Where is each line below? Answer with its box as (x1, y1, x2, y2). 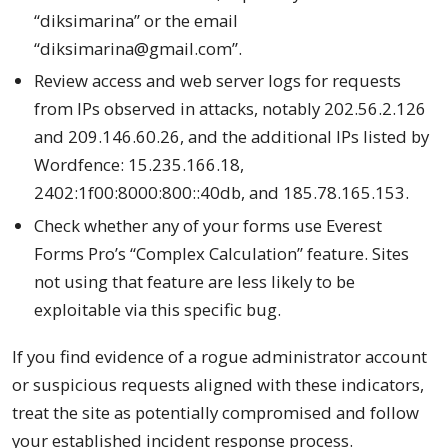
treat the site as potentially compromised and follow (12, 401, 419, 425)
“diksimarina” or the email (34, 8, 239, 32)
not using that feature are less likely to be (34, 270, 356, 294)
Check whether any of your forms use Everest (34, 214, 383, 238)
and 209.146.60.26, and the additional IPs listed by (34, 125, 430, 149)
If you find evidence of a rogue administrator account (12, 345, 427, 369)
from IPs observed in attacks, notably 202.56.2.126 (34, 97, 427, 121)
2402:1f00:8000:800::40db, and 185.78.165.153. (34, 181, 410, 205)
